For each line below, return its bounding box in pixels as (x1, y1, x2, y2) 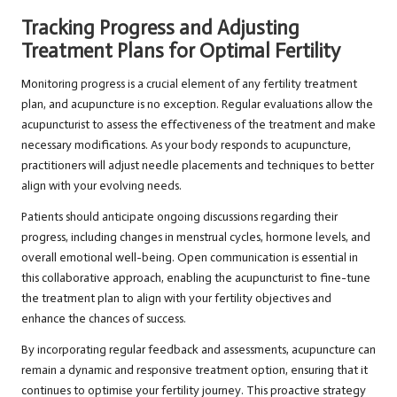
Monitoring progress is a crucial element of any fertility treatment (21, 76, 357, 92)
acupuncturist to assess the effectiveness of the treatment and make (21, 117, 376, 133)
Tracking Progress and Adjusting (21, 16, 300, 41)
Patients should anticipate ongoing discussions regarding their (21, 209, 338, 225)
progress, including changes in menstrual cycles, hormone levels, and (21, 230, 370, 245)
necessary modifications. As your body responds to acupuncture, (21, 137, 351, 153)
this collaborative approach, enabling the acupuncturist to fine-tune (21, 270, 370, 286)
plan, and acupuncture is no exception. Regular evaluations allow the (21, 97, 373, 113)
